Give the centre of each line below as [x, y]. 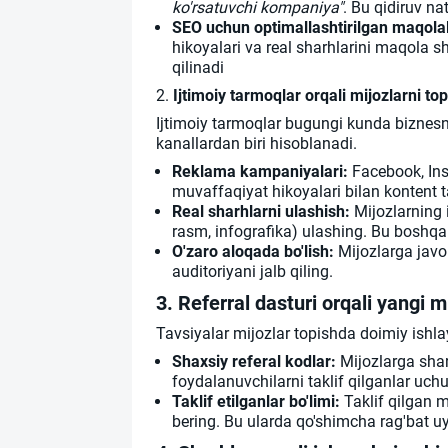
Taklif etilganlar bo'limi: [256, 402]
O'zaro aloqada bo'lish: [253, 252]
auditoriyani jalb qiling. [252, 272]
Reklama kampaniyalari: [260, 172]
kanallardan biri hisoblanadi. [256, 144]
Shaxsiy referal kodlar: [254, 362]
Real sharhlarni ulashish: [261, 212]
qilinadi [198, 68]
